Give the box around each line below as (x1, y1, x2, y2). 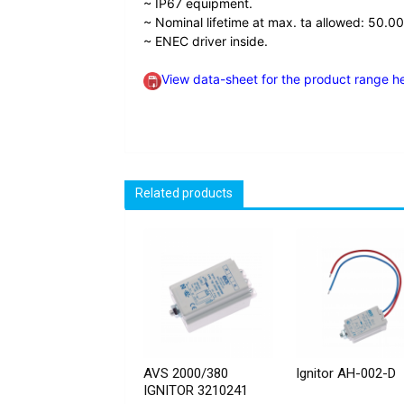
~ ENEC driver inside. (143, 33, 268, 50)
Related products (135, 185, 233, 200)
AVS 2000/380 (143, 364, 228, 381)
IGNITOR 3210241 (143, 381, 248, 399)
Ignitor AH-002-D (296, 364, 397, 381)
